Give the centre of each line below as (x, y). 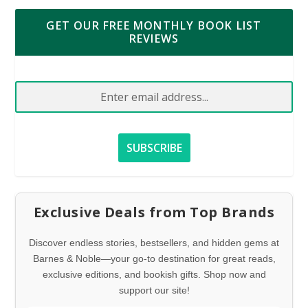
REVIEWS (154, 39)
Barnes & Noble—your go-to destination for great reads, (154, 259)
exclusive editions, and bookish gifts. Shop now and (154, 275)
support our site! (154, 290)
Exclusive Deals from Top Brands (154, 212)
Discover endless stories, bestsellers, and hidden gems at (154, 243)
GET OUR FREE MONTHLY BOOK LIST (154, 26)
